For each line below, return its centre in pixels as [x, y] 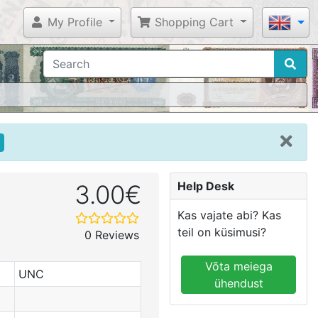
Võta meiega [238, 266]
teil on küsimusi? [222, 232]
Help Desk [206, 186]
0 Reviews [112, 235]
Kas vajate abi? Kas [229, 215]
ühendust [238, 283]
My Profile [73, 22]
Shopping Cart [193, 22]
